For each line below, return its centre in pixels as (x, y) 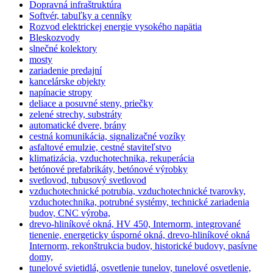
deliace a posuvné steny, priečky (91, 104)
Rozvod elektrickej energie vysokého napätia (115, 27)
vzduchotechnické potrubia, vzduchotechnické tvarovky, (137, 191)
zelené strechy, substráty (76, 115)
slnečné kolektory (63, 49)
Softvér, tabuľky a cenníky (80, 16)
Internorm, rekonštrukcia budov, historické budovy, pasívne (143, 246)
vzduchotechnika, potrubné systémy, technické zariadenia (139, 202)
